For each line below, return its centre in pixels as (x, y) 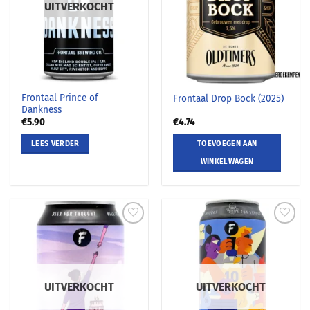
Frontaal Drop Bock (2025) (229, 98)
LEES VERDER (55, 144)
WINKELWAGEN (227, 162)
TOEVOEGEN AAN (227, 144)
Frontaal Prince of (60, 98)
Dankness (42, 109)
